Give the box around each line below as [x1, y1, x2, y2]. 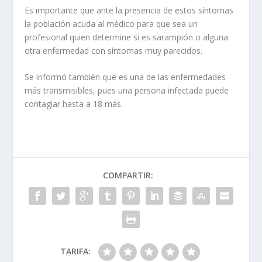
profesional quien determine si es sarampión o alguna [25, 31, 229, 43]
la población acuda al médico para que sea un [25, 18, 198, 29]
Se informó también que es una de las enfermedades [25, 71, 226, 83]
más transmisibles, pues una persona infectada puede [25, 85, 229, 96]
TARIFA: [60, 246, 91, 257]
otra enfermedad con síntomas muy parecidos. [25, 44, 203, 56]
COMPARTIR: [103, 170, 153, 181]
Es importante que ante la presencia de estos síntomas [25, 4, 234, 16]
